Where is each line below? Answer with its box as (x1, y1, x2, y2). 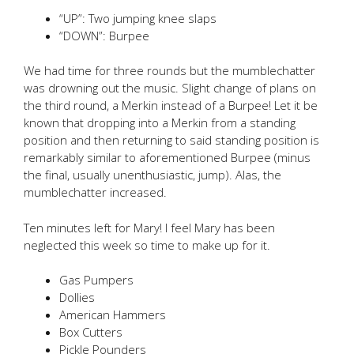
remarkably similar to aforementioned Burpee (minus (24, 149, 311, 165)
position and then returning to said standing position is (24, 132, 319, 148)
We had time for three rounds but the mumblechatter (24, 62, 315, 78)
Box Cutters (59, 324, 122, 340)
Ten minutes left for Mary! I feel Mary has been (24, 219, 275, 235)
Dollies (59, 289, 95, 305)
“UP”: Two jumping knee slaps (59, 9, 217, 26)
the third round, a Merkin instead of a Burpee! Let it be (24, 97, 318, 113)
